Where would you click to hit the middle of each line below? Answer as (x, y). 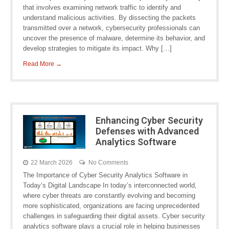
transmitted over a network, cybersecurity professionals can (111, 28)
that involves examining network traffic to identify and (102, 7)
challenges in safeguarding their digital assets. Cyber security (114, 216)
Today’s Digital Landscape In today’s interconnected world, (110, 185)
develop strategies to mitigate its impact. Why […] (97, 48)
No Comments (108, 163)
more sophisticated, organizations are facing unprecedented (111, 206)
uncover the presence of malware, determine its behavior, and (114, 38)
